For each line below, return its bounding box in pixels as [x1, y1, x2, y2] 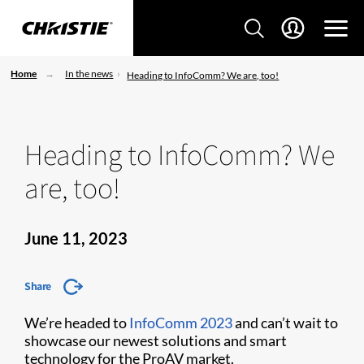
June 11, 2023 [24, 228, 128, 248]
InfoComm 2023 [129, 314, 232, 331]
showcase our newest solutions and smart [24, 331, 287, 349]
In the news [65, 67, 114, 80]
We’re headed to [24, 314, 129, 331]
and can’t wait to [232, 314, 338, 331]
